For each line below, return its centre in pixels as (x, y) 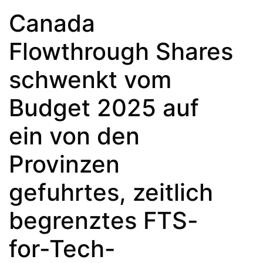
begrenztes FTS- (104, 220)
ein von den (74, 136)
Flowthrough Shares (121, 51)
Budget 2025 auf (104, 107)
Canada (52, 23)
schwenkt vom (90, 79)
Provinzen (64, 164)
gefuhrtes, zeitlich (111, 192)
